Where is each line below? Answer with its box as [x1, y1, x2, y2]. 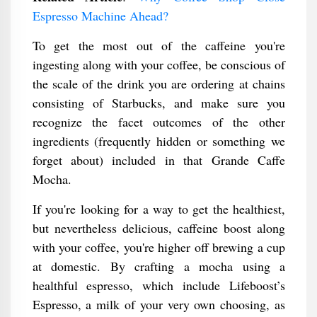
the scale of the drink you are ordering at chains [32, 75, 285, 92]
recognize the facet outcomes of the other [32, 113, 285, 130]
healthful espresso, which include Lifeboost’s [32, 277, 285, 294]
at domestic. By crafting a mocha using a [32, 258, 285, 275]
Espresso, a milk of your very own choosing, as [32, 296, 285, 313]
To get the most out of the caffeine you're [32, 37, 285, 54]
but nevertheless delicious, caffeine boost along [32, 219, 285, 236]
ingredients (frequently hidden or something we [32, 132, 285, 149]
